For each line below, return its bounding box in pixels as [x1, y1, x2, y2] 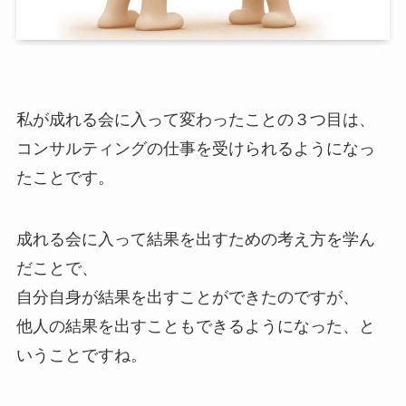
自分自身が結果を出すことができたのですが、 [15, 287, 359, 306]
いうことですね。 [15, 345, 147, 364]
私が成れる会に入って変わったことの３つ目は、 [15, 110, 375, 129]
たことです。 [15, 168, 114, 187]
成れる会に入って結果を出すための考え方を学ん [15, 229, 375, 248]
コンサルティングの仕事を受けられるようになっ [15, 139, 375, 158]
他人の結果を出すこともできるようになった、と [15, 316, 375, 335]
